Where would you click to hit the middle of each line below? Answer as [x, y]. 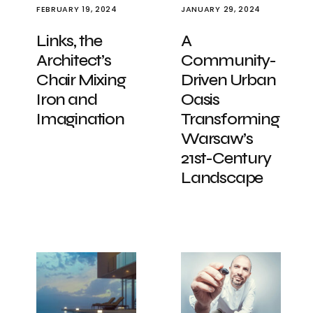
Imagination [80, 119]
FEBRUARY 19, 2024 [77, 9]
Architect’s [74, 60]
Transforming [230, 119]
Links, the [70, 41]
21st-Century [226, 158]
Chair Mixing [81, 80]
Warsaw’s [217, 139]
